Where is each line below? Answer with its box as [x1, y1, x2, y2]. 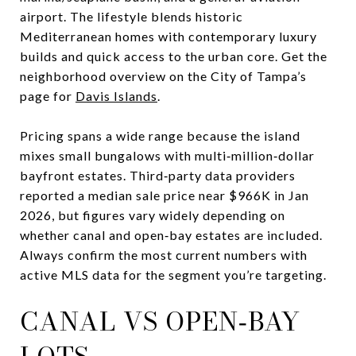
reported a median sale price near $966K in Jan [20, 187, 309, 203]
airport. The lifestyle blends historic [20, 8, 243, 24]
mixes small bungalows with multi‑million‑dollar [20, 147, 315, 163]
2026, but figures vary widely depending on [20, 207, 285, 222]
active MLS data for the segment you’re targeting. [20, 266, 327, 282]
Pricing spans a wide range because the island [20, 127, 300, 143]
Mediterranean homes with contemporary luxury [20, 28, 317, 44]
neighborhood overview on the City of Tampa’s [20, 68, 307, 83]
